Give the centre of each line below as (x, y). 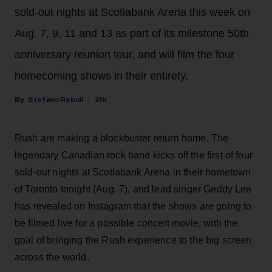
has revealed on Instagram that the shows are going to (133, 206)
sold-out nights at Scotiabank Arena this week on (132, 12)
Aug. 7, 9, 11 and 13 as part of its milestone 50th (132, 33)
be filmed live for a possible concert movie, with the (126, 223)
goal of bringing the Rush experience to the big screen (133, 240)
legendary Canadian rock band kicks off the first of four (134, 155)
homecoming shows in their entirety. (101, 76)
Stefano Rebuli (56, 99)
